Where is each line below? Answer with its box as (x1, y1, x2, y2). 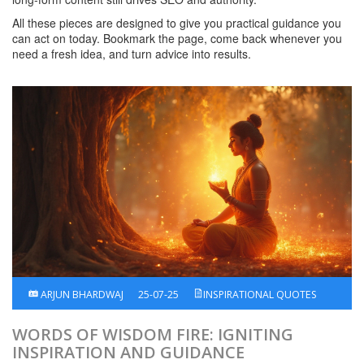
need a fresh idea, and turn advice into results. (12, 45, 251, 63)
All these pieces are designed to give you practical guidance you (12, 15, 341, 32)
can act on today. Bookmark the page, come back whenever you (12, 30, 342, 47)
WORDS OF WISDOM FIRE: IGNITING (12, 323, 293, 346)
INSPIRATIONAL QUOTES (203, 288, 317, 302)
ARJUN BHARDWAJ (38, 288, 123, 302)
